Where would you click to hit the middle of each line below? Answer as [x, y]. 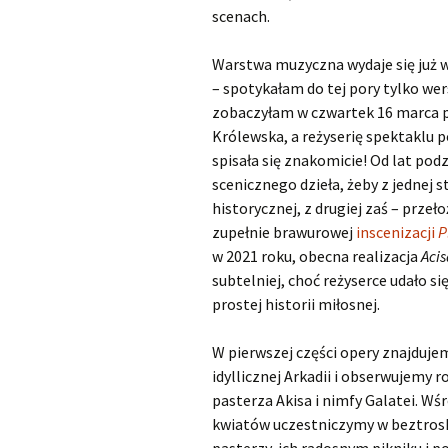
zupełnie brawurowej [284, 232]
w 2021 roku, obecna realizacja [316, 256]
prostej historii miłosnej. [296, 304]
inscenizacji [397, 232]
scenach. [241, 16]
